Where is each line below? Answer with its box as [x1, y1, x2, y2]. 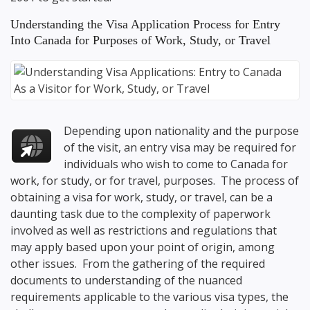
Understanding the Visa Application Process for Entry [10, 17, 280, 31]
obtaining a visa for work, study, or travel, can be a [10, 190, 273, 206]
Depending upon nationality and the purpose [64, 123, 300, 139]
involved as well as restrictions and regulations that [10, 223, 277, 239]
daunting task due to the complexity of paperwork [10, 206, 271, 222]
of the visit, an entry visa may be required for [64, 140, 297, 156]
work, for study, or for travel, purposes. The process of [10, 173, 299, 189]
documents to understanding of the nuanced [10, 273, 242, 289]
